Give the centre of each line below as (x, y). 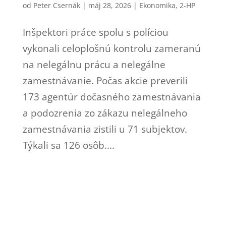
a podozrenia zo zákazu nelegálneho (105, 113)
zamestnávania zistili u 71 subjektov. (105, 129)
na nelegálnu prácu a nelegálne (94, 64)
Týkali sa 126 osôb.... (68, 145)
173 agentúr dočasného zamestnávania (111, 97)
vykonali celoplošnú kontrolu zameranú (111, 48)
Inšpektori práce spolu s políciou (95, 32)
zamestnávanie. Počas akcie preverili (105, 80)
